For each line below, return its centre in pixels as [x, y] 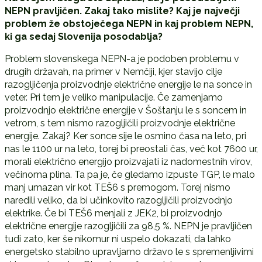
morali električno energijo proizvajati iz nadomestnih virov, [128, 161]
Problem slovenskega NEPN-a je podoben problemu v [122, 58]
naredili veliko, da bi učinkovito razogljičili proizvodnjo [118, 200]
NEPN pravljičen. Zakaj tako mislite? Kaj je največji [122, 11]
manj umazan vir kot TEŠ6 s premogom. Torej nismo [117, 187]
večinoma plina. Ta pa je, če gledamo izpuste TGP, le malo [130, 174]
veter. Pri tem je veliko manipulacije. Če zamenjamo [113, 97]
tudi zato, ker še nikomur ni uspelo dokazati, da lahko [118, 239]
